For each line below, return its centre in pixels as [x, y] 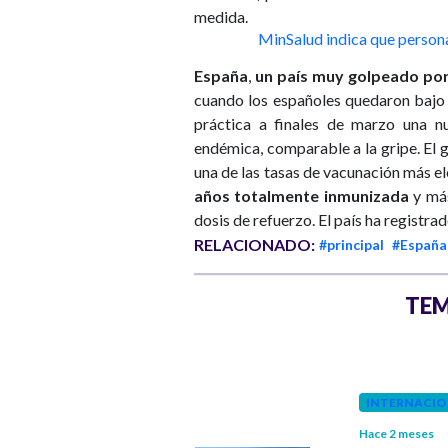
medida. [221, 17]
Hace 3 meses [60, 434]
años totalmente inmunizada [301, 196]
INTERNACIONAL [83, 403]
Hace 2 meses [396, 434]
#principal [351, 245]
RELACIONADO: [254, 245]
